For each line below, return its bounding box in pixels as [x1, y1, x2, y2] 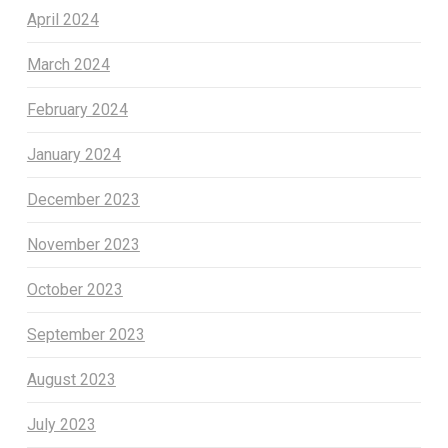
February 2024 [26, 100, 128, 120]
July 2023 [26, 415, 96, 435]
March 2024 [26, 55, 110, 75]
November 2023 [26, 235, 140, 255]
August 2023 [26, 370, 116, 390]
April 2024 [26, 10, 99, 30]
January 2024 [26, 145, 121, 165]
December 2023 [26, 190, 140, 210]
